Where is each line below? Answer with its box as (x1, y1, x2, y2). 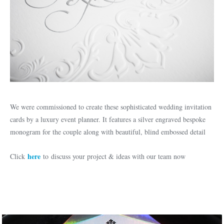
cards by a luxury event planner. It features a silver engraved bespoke (10, 114, 205, 124)
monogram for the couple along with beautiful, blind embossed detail (10, 127, 205, 136)
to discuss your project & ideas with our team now (40, 151, 185, 161)
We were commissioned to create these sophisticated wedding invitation (10, 102, 211, 111)
